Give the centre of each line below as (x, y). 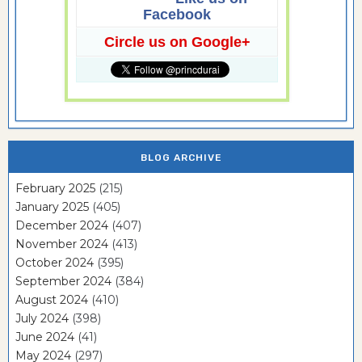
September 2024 (63, 282)
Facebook (177, 14)
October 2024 (55, 263)
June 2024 (45, 337)
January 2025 (52, 207)
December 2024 (62, 226)
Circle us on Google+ (177, 42)
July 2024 (42, 319)
